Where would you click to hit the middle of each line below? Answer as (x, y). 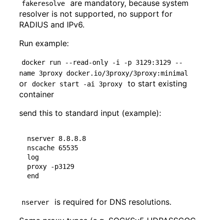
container (37, 94)
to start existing (157, 83)
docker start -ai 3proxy (77, 84)
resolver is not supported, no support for (96, 14)
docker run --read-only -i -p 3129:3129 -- (102, 62)
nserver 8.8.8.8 (56, 138)
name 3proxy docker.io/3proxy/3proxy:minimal (104, 73)
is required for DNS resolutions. (111, 202)
